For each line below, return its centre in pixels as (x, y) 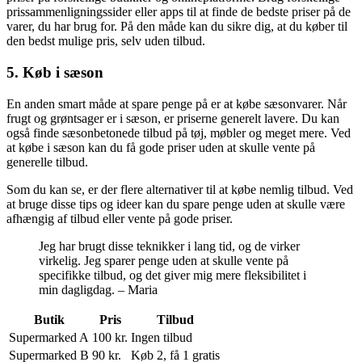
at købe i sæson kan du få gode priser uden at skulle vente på (161, 147)
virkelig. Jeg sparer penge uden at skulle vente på (164, 260)
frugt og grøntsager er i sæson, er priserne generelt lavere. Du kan (173, 118)
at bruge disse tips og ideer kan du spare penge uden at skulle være (176, 204)
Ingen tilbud (162, 337)
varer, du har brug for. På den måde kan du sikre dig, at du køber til (177, 27)
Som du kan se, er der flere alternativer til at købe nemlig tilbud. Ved (180, 189)
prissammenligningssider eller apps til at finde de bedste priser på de (179, 12)
